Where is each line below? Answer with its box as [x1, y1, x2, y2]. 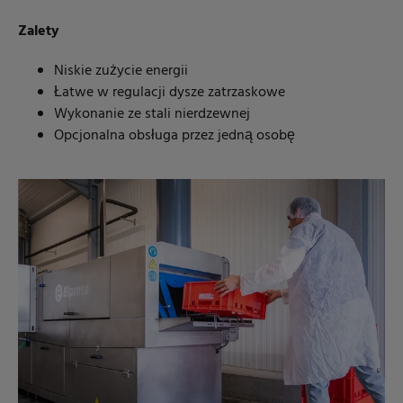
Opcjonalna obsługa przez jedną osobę [54, 124, 295, 148]
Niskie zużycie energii [54, 59, 188, 84]
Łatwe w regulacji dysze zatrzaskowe [54, 81, 285, 105]
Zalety [18, 20, 59, 44]
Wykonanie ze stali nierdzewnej [54, 103, 250, 127]
